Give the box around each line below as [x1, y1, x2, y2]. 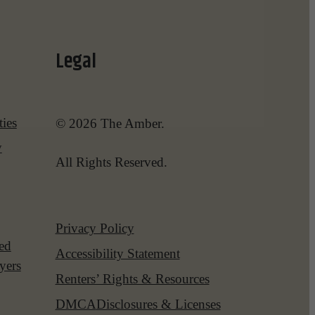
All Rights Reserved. [55, 155, 167, 170]
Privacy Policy [55, 220, 134, 236]
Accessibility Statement [55, 245, 180, 261]
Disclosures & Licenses [96, 296, 221, 311]
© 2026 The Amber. [55, 115, 165, 131]
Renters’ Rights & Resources [55, 271, 210, 286]
